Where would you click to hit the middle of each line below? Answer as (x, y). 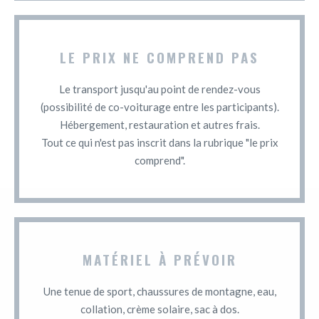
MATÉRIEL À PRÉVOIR (159, 259)
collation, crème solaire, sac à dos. (159, 309)
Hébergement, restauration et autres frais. (159, 124)
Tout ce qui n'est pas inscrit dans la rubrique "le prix (159, 142)
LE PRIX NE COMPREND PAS (159, 57)
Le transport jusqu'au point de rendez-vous (159, 89)
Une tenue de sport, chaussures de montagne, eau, (159, 291)
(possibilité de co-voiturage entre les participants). (159, 106)
